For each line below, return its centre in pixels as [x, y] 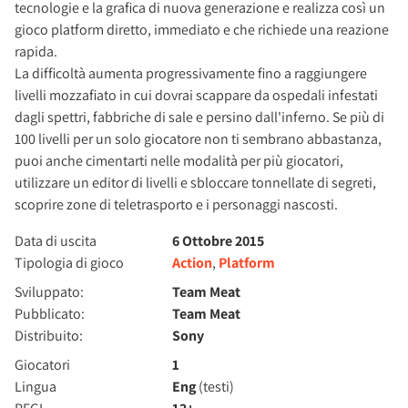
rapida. [36, 51]
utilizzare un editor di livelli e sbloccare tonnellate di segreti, [195, 182]
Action [193, 262]
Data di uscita [56, 240]
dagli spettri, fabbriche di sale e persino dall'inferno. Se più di [199, 117]
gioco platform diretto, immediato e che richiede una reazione [202, 29]
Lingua [36, 386]
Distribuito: [49, 335]
